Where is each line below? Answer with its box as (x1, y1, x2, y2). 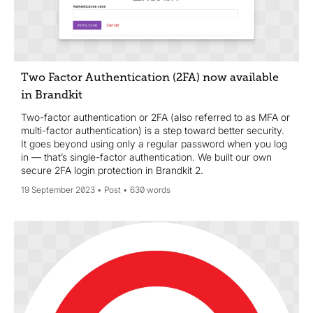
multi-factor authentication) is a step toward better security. (21, 124, 284, 136)
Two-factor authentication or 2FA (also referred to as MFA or (21, 110, 290, 123)
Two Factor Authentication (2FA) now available (21, 71, 279, 84)
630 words (130, 184, 170, 195)
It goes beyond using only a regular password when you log (21, 137, 287, 150)
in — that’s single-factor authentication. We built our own (21, 150, 272, 163)
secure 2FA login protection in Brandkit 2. (21, 163, 203, 176)
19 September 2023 (21, 184, 95, 195)
